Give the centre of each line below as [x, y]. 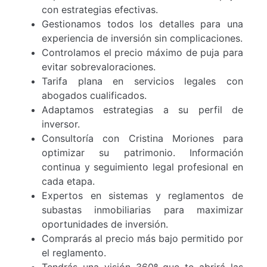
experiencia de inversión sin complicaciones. [142, 38]
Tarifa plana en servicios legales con [142, 81]
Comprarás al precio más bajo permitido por [142, 238]
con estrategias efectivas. [100, 9]
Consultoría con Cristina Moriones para [142, 138]
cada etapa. [68, 181]
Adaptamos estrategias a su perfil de [142, 109]
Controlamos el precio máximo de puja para [142, 52]
